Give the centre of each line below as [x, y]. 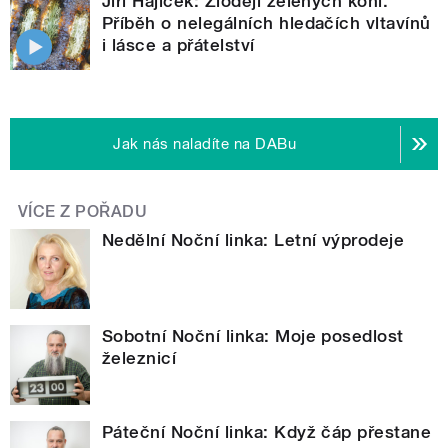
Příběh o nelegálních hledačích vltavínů [266, 23]
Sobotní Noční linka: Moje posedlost [253, 336]
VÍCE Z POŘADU [83, 212]
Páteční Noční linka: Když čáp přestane [267, 432]
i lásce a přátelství [178, 45]
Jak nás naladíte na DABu [205, 144]
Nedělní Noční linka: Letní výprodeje [253, 240]
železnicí [139, 358]
